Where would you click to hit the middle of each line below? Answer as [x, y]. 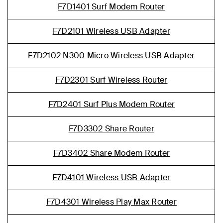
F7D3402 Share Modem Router [111, 153]
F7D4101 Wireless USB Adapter [111, 177]
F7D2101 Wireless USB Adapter [111, 31]
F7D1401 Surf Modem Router [111, 7]
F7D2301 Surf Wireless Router [111, 80]
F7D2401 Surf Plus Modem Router [111, 104]
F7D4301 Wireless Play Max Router [111, 202]
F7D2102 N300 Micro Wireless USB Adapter [111, 56]
